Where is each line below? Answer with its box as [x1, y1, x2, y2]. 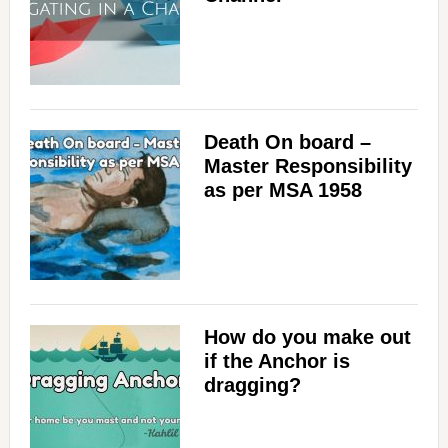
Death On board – [203, 131, 371, 154]
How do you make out [203, 326, 411, 349]
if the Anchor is [203, 350, 350, 373]
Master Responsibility [203, 155, 412, 178]
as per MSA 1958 [203, 179, 362, 202]
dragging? [203, 374, 301, 397]
